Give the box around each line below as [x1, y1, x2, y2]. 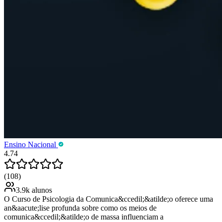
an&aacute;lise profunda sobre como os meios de [4, 203, 157, 212]
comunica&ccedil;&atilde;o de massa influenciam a [4, 212, 164, 221]
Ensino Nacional [4, 140, 58, 149]
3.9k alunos [16, 185, 52, 194]
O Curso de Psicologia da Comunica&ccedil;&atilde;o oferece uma [4, 194, 213, 203]
